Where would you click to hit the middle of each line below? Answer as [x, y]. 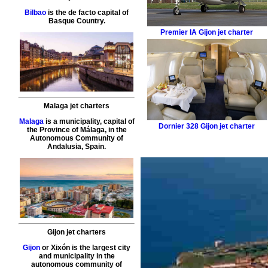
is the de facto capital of [88, 12]
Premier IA [179, 33]
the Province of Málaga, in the [77, 130]
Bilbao [36, 12]
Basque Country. [77, 21]
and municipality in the [77, 256]
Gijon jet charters [77, 232]
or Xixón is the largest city [86, 248]
